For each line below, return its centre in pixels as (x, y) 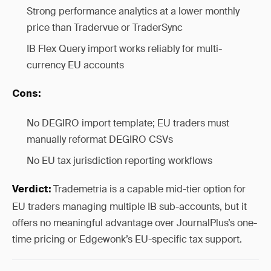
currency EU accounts (75, 65)
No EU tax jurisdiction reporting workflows (119, 161)
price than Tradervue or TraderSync (105, 28)
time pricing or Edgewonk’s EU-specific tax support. (127, 239)
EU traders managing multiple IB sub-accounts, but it (129, 207)
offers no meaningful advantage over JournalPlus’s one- (135, 223)
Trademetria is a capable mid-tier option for (148, 189)
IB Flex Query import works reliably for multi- (124, 49)
